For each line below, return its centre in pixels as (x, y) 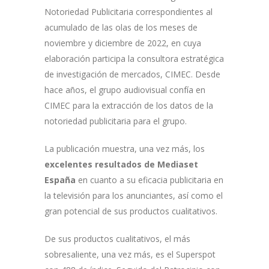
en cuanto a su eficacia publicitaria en (150, 180)
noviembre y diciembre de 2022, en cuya (123, 43)
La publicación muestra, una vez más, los (125, 148)
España (60, 180)
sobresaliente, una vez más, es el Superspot (130, 254)
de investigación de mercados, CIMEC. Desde (132, 74)
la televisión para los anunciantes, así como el (134, 195)
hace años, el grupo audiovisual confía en (125, 89)
